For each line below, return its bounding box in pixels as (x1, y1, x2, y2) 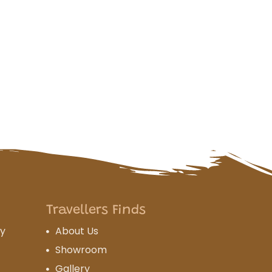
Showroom (55, 243, 107, 257)
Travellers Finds (46, 204, 146, 217)
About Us (55, 224, 98, 238)
